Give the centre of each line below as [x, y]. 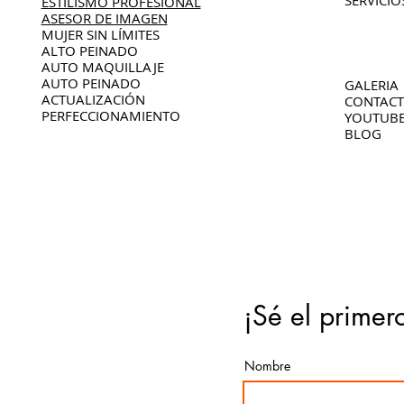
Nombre [267, 366]
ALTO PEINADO [89, 50]
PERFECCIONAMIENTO [110, 115]
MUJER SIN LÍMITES [100, 34]
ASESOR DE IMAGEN [104, 18]
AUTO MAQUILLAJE [102, 67]
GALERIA [371, 85]
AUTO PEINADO [91, 83]
